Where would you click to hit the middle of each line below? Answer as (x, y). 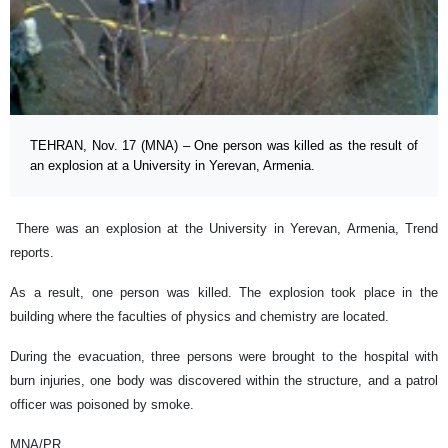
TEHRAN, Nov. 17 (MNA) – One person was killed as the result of (224, 145)
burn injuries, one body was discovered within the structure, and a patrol (224, 380)
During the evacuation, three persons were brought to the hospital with (224, 356)
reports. (32, 252)
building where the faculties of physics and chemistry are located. (199, 316)
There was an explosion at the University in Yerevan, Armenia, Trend (224, 228)
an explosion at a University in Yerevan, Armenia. (172, 165)
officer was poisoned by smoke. (102, 404)
